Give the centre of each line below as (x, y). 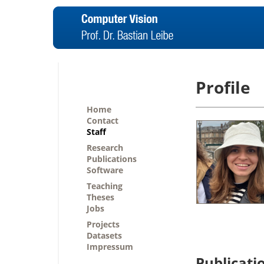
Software (105, 170)
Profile (223, 88)
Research (105, 148)
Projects (103, 224)
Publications (112, 159)
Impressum (110, 247)
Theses (100, 197)
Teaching (105, 186)
